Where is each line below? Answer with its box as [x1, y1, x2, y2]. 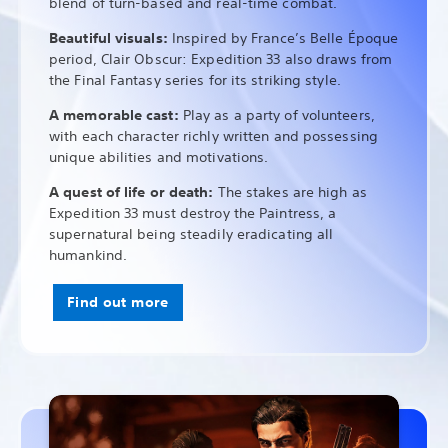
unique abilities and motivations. [49, 148, 269, 167]
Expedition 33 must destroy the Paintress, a [49, 204, 337, 223]
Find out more [67, 293, 169, 312]
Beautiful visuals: [49, 29, 172, 48]
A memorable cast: [49, 106, 183, 125]
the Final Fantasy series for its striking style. [49, 71, 345, 90]
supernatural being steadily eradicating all [49, 225, 334, 244]
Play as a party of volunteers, [182, 106, 375, 125]
